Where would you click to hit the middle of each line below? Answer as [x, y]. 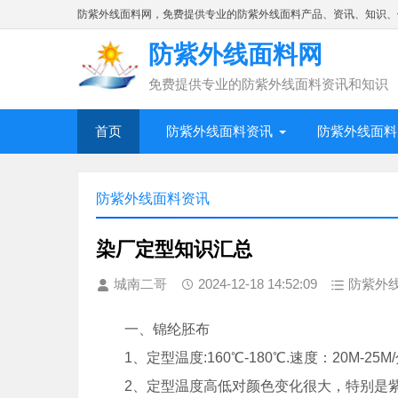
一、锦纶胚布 [153, 329]
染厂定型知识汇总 [174, 249]
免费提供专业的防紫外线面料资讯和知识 [268, 84]
